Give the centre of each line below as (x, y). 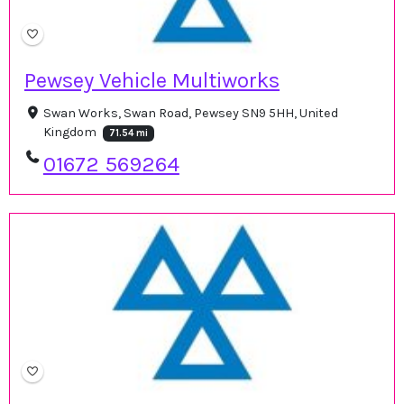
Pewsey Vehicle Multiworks (152, 81)
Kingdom (71, 133)
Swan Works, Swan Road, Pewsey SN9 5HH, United (190, 114)
